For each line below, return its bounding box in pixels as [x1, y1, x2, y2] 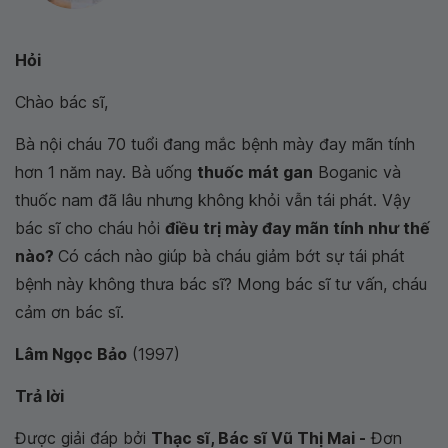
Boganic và [313, 162, 401, 182]
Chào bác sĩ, [15, 92, 108, 112]
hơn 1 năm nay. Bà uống [15, 162, 197, 182]
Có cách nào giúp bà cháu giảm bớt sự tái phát [58, 246, 405, 266]
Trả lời [15, 386, 64, 406]
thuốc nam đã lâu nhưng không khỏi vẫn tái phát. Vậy [15, 190, 411, 210]
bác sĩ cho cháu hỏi [15, 218, 165, 238]
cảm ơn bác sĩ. [15, 302, 124, 322]
